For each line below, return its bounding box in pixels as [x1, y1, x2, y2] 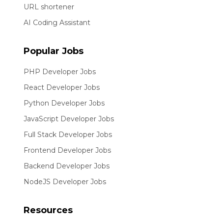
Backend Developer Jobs [24, 162, 110, 170]
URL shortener [24, 2, 74, 11]
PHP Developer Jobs [24, 67, 96, 76]
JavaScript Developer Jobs [24, 114, 114, 123]
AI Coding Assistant [24, 18, 90, 27]
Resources [24, 205, 73, 216]
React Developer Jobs [24, 83, 100, 92]
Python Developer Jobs [24, 99, 105, 108]
